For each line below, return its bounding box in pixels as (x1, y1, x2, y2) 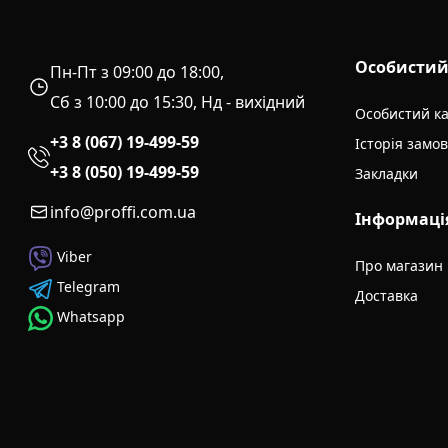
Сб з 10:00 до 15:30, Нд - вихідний (50, 91, 305, 114)
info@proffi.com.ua (50, 201, 196, 224)
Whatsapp (53, 307, 125, 327)
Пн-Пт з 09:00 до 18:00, (50, 61, 224, 84)
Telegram (53, 277, 120, 297)
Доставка (355, 286, 418, 306)
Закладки (355, 164, 418, 184)
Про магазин (355, 256, 443, 276)
